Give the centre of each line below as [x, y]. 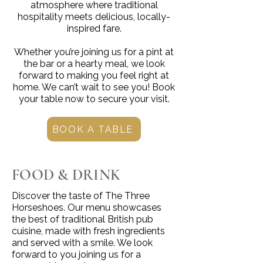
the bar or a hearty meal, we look [94, 64]
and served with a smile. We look [82, 243]
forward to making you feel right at [94, 75]
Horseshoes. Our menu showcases [87, 208]
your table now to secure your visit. [94, 99]
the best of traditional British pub [82, 219]
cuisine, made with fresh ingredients [88, 231]
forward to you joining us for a [76, 254]
